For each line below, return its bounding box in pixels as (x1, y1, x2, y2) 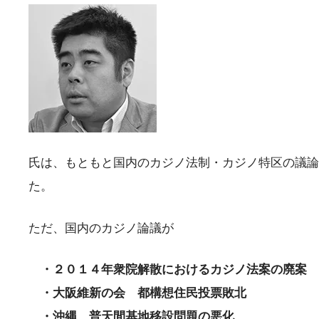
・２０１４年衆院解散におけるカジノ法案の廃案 (28, 263, 307, 277)
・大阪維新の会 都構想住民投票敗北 (28, 286, 246, 300)
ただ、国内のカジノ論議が (28, 221, 174, 235)
